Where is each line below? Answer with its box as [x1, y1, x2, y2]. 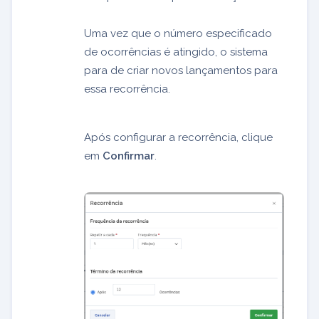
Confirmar [103, 150, 155, 163]
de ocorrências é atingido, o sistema [84, 46, 268, 59]
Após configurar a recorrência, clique [84, 131, 273, 145]
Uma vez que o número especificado [84, 27, 272, 41]
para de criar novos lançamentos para [84, 64, 278, 78]
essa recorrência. [84, 83, 170, 96]
